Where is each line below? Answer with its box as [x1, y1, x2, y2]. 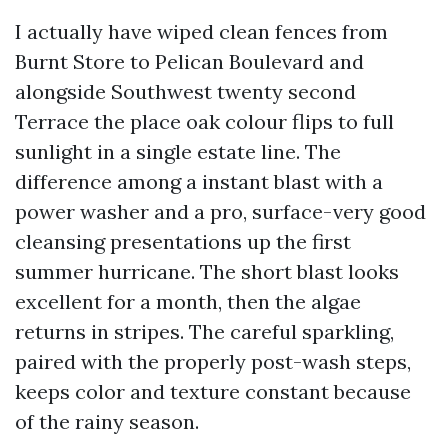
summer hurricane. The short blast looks [15, 259, 399, 284]
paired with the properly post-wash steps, [15, 349, 411, 374]
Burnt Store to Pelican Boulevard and [15, 49, 364, 74]
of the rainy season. [15, 409, 199, 434]
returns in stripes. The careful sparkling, [15, 319, 394, 344]
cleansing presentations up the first [15, 229, 351, 254]
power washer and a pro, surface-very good [15, 199, 426, 224]
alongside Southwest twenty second [15, 79, 356, 104]
